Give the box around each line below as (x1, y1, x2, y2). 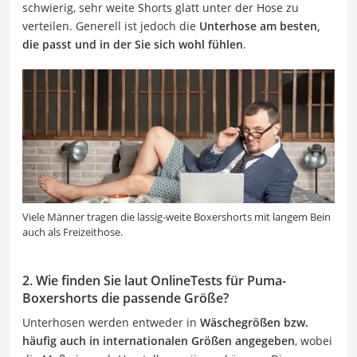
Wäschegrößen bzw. (200, 315, 308, 331)
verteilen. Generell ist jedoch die (22, 18, 199, 33)
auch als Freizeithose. (22, 225, 123, 240)
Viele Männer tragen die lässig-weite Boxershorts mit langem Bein (22, 210, 331, 225)
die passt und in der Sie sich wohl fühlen (22, 36, 243, 52)
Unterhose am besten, (199, 18, 320, 33)
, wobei (295, 333, 332, 349)
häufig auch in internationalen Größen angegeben (22, 333, 295, 349)
